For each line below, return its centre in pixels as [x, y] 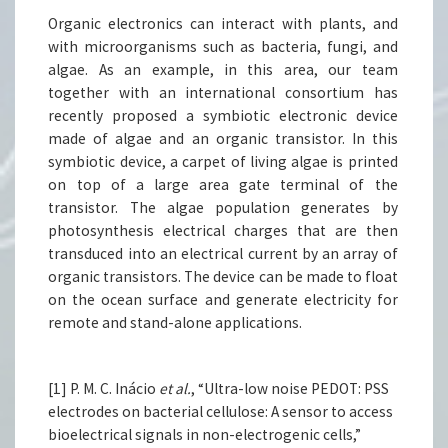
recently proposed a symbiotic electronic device [223, 116]
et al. [175, 389]
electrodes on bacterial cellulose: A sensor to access [221, 412]
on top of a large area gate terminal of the [223, 185]
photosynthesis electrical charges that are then [223, 231]
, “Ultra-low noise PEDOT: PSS [290, 389]
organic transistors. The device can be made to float [223, 277]
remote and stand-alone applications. [175, 323]
